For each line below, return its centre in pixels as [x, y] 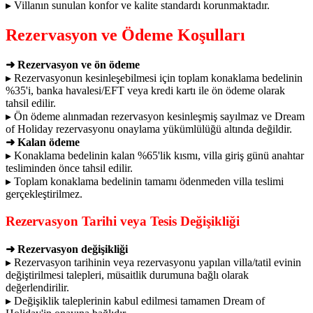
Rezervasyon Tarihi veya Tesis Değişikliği [123, 221]
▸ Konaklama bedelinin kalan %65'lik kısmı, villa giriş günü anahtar [155, 156]
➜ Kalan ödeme [43, 143]
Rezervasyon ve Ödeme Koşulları [125, 35]
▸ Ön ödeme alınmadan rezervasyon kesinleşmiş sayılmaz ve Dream [155, 117]
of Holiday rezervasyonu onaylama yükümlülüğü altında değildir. [149, 129]
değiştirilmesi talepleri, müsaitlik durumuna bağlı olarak [127, 275]
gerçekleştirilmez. [44, 194]
